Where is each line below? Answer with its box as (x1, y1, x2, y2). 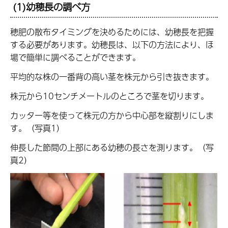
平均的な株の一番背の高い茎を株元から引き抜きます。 (10, 70, 214, 83)
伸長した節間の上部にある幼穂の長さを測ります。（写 (10, 140, 214, 154)
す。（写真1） (10, 121, 65, 134)
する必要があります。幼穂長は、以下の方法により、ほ (10, 38, 214, 51)
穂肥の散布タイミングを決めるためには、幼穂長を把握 (10, 25, 214, 39)
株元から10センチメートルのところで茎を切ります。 (10, 89, 209, 102)
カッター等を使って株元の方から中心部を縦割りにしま (10, 108, 214, 122)
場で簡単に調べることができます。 (10, 51, 140, 64)
